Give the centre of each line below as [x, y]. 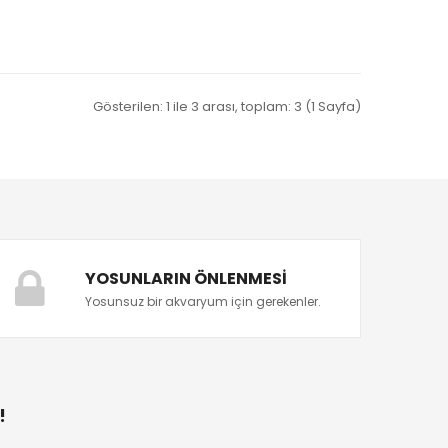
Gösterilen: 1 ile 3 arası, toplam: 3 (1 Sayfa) [227, 106]
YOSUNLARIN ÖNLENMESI [186, 278]
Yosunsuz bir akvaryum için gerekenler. [203, 301]
